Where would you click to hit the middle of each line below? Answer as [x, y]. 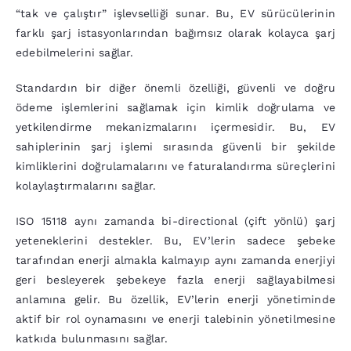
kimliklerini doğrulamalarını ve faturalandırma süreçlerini [175, 166]
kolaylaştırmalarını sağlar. [86, 186]
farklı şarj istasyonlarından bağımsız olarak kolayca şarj [175, 33]
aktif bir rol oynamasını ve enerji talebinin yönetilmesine [175, 319]
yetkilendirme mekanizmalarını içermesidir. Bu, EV [175, 127]
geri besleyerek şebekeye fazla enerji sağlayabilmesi [175, 280]
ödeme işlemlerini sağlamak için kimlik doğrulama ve [175, 108]
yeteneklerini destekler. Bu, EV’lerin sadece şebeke [175, 241]
